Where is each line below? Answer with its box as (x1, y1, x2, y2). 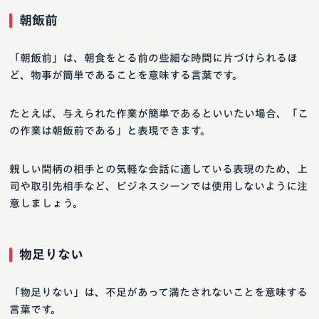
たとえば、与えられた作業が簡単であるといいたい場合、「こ (9, 108, 308, 120)
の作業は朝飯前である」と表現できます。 (9, 125, 211, 137)
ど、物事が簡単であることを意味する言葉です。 (9, 70, 243, 81)
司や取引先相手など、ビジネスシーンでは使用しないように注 (9, 181, 308, 192)
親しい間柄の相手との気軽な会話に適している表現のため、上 (9, 164, 308, 175)
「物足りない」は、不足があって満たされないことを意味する (9, 287, 308, 298)
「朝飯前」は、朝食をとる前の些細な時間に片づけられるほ (9, 53, 298, 64)
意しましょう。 (9, 198, 83, 209)
